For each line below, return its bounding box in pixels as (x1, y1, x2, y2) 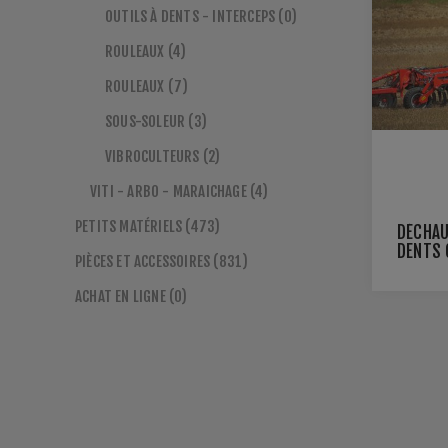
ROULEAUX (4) (105, 42, 187, 61)
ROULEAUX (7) (105, 77, 189, 96)
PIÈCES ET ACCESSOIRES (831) (75, 252, 249, 271)
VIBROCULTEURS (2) (105, 147, 221, 166)
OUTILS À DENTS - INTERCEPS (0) (105, 7, 297, 26)
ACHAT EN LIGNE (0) (75, 287, 188, 306)
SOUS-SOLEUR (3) (105, 112, 207, 131)
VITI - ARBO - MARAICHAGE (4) (90, 182, 269, 201)
